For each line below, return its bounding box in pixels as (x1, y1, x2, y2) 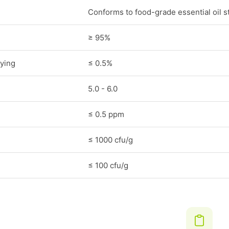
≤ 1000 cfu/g (88, 135, 133, 145)
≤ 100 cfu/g (88, 161, 128, 170)
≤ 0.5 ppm (88, 109, 124, 119)
